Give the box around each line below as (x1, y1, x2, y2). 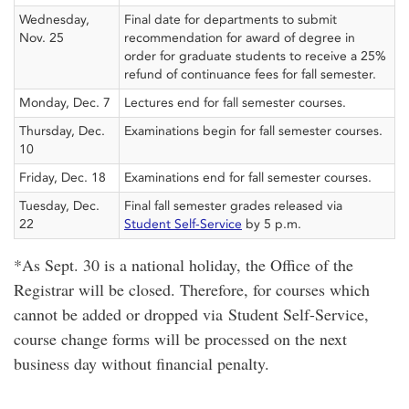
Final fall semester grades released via (124, 198, 342, 214)
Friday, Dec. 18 (19, 170, 106, 185)
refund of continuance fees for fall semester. (124, 67, 376, 82)
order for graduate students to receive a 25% (124, 48, 386, 64)
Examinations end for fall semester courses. (124, 170, 372, 185)
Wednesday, (19, 12, 89, 27)
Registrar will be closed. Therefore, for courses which (14, 278, 370, 300)
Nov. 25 (19, 30, 64, 46)
